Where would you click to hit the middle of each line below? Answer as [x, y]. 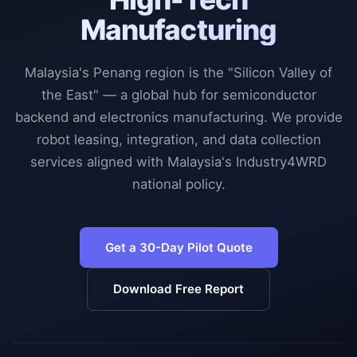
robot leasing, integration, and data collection [178, 140]
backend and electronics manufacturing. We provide [178, 118]
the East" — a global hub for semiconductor [178, 95]
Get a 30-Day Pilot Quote [178, 247]
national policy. [178, 184]
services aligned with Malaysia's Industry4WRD [178, 162]
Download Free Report [178, 288]
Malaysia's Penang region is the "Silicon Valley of [178, 73]
